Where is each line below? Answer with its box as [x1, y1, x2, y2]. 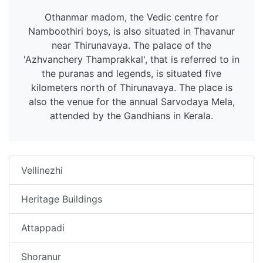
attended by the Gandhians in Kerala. [50, 110, 213, 122]
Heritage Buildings [21, 193, 102, 205]
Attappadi [21, 222, 65, 234]
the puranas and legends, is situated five [42, 68, 221, 80]
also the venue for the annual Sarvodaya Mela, [28, 96, 235, 108]
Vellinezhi [21, 164, 63, 177]
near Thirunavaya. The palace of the [52, 39, 211, 52]
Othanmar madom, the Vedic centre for [45, 11, 218, 23]
